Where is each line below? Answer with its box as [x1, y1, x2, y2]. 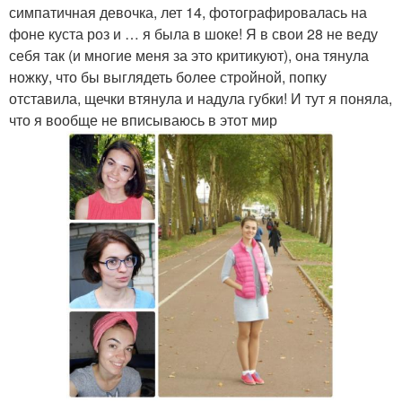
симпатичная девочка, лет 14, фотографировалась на [9, 2, 367, 22]
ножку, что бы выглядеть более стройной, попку [9, 66, 327, 87]
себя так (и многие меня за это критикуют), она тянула [9, 45, 369, 66]
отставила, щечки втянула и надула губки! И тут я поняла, [9, 88, 392, 109]
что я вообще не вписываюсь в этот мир [9, 109, 277, 130]
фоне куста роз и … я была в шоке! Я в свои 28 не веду [9, 23, 378, 44]
